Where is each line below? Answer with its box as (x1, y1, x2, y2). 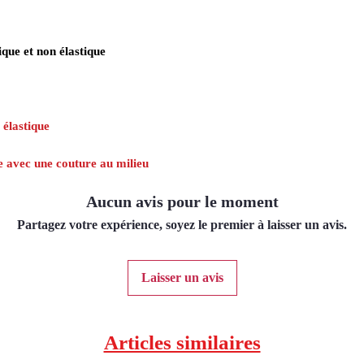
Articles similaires (103, 331, 261, 354)
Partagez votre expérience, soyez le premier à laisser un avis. (17, 218, 347, 232)
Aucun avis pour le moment (85, 193, 279, 211)
